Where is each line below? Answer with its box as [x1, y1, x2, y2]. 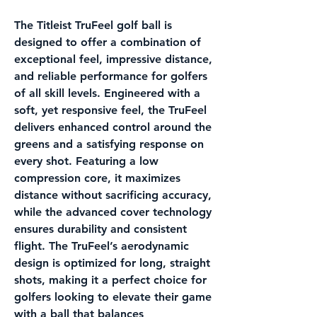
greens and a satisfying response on [14, 137, 204, 151]
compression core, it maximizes [14, 171, 180, 185]
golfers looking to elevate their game [14, 290, 212, 304]
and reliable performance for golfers [14, 69, 207, 83]
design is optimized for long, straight [14, 256, 210, 270]
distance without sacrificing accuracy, [14, 188, 212, 202]
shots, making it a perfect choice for [14, 273, 207, 287]
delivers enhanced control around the [14, 120, 212, 134]
